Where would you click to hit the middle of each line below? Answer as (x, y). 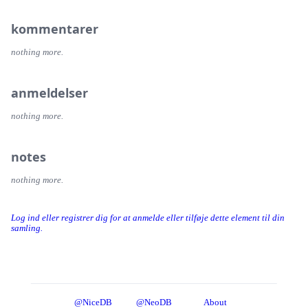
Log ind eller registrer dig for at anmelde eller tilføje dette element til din (148, 218)
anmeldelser (49, 92)
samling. (27, 228)
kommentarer (55, 29)
